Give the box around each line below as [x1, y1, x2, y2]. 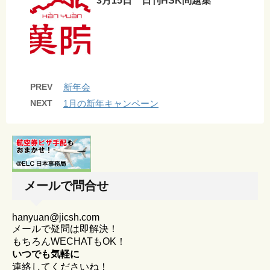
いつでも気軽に [12, 248, 80, 259]
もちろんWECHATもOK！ [12, 236, 126, 246]
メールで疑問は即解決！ [12, 223, 118, 234]
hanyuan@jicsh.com [12, 212, 99, 222]
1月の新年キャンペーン [63, 98, 159, 108]
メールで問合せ [24, 178, 108, 192]
